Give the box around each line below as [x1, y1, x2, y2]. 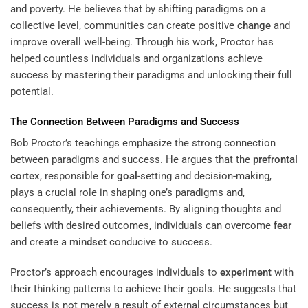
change [237, 19, 271, 32]
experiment [220, 265, 272, 278]
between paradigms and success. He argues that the [10, 153, 253, 166]
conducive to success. [107, 236, 212, 249]
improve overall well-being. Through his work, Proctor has [10, 36, 274, 49]
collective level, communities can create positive [10, 19, 237, 32]
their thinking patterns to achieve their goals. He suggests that [10, 282, 296, 295]
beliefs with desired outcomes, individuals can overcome [10, 219, 274, 232]
